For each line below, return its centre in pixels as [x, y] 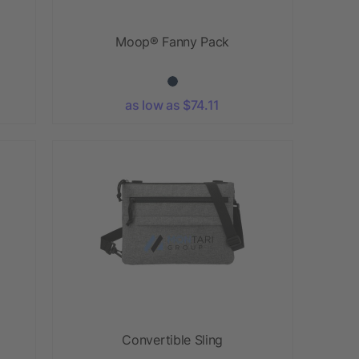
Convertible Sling [173, 339]
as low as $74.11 [173, 105]
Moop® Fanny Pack [173, 41]
